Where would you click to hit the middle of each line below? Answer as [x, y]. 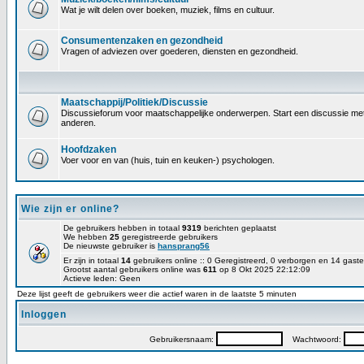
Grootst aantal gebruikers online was [133, 269]
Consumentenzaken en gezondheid [142, 41]
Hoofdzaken [89, 149]
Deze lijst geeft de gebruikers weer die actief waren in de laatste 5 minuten [157, 294]
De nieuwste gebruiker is [110, 246]
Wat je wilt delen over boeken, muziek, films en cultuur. [168, 10]
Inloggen [44, 314]
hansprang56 [184, 246]
